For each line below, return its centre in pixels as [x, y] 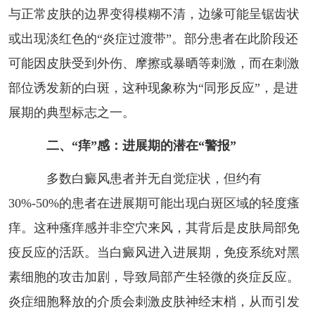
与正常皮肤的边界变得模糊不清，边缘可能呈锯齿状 [154, 14]
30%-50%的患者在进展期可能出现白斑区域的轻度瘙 [154, 203]
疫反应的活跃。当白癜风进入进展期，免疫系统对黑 [154, 252]
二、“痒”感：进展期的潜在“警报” [141, 145]
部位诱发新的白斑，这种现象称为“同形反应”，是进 [153, 88]
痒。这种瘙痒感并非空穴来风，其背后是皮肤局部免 [154, 227]
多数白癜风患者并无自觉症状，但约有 [141, 178]
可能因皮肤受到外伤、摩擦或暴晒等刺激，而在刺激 [154, 63]
